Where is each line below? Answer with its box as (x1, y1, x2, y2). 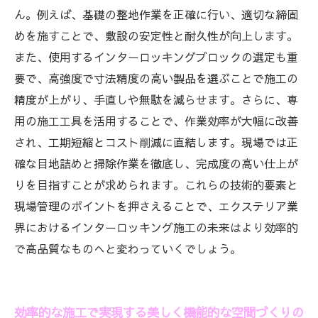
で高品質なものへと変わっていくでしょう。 (14, 241, 241, 256)
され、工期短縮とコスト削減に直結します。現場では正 (14, 134, 298, 150)
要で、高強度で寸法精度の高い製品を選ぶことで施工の (14, 70, 298, 86)
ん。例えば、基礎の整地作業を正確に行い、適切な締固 (14, 6, 298, 22)
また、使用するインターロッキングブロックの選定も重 (14, 49, 298, 65)
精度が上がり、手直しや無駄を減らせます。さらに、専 (14, 92, 298, 107)
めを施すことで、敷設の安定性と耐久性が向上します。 (14, 28, 298, 43)
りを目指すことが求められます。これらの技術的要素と (14, 177, 298, 192)
